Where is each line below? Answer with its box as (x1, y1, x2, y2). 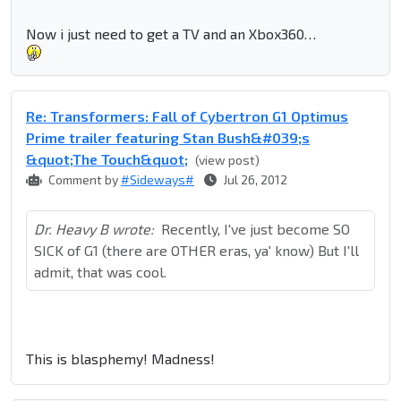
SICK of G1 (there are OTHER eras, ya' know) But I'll (34, 242, 359, 260)
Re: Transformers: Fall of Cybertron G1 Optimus (26, 107, 348, 125)
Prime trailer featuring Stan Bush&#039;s (26, 129, 310, 147)
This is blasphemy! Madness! (26, 350, 215, 368)
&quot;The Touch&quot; (26, 150, 188, 168)
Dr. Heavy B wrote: (34, 220, 154, 238)
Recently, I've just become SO (161, 220, 350, 238)
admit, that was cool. (34, 263, 166, 281)
